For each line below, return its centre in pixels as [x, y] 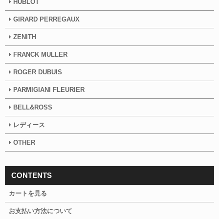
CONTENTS [32, 175]
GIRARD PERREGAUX [45, 19]
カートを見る [28, 193]
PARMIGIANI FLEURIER [48, 89]
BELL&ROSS [33, 107]
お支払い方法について [41, 211]
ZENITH [25, 37]
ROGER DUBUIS [38, 72]
